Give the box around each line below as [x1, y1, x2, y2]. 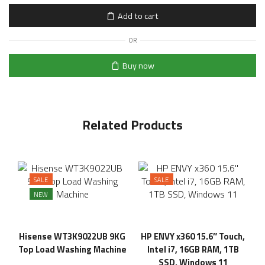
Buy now [122, 59, 154, 72]
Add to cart [118, 9, 159, 22]
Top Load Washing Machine [18, 243, 127, 257]
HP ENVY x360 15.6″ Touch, [141, 230, 245, 244]
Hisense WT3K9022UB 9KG [19, 230, 125, 244]
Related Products [82, 115, 183, 135]
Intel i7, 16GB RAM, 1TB [147, 243, 239, 257]
